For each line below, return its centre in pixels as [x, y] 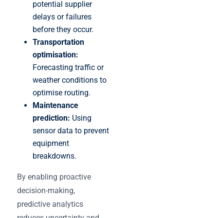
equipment [51, 143]
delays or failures [62, 17]
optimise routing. [62, 92]
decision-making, [46, 190]
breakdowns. [54, 156]
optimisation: [55, 54]
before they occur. [63, 29]
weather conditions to [70, 80]
